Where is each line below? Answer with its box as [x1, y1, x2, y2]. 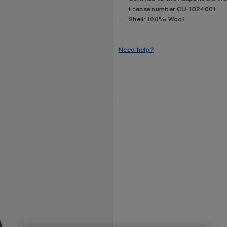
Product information [119, 14, 181, 23]
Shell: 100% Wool [129, 14, 184, 23]
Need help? [119, 45, 154, 54]
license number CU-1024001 [129, 4, 216, 13]
